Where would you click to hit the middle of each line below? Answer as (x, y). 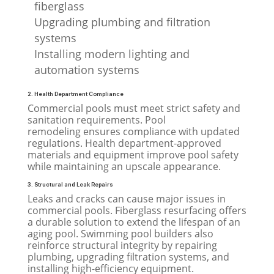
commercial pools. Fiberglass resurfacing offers (137, 211)
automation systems (87, 70)
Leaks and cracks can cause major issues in (126, 199)
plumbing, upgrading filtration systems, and (128, 257)
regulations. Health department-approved (124, 143)
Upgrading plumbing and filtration (122, 22)
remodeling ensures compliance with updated (133, 132)
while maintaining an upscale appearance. (124, 167)
